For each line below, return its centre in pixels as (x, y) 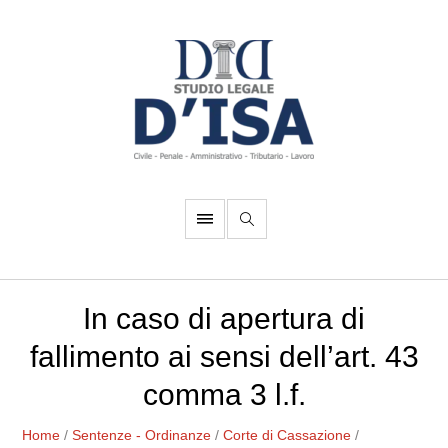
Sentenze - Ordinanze (142, 435)
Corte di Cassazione (287, 435)
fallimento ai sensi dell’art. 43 (224, 356)
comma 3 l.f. (224, 394)
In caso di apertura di (224, 318)
